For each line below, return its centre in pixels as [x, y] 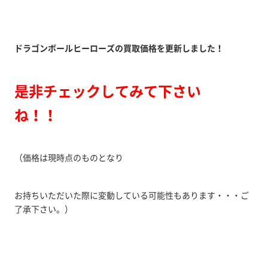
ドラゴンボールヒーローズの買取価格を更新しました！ [119, 48]
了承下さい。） [43, 209]
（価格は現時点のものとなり [68, 157]
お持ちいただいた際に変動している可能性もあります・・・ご [131, 195]
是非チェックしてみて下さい [107, 91]
